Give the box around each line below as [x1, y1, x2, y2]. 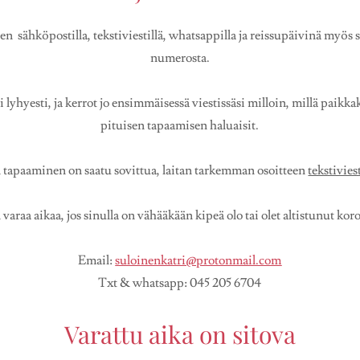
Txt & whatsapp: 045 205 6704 [98, 275, 262, 292]
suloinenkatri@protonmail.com [115, 252, 282, 269]
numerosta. [149, 50, 210, 67]
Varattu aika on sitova [63, 318, 296, 351]
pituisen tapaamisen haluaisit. [100, 117, 260, 134]
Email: [78, 252, 116, 269]
